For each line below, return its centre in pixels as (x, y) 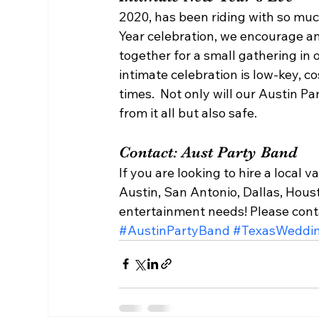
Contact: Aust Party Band (213, 152)
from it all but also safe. (191, 113)
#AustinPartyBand (175, 230)
